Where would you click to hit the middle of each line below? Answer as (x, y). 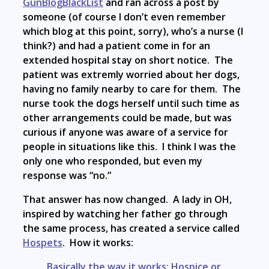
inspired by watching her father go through (125, 213)
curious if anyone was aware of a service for (125, 132)
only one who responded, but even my (113, 161)
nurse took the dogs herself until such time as (131, 103)
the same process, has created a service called (131, 228)
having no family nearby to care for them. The (132, 89)
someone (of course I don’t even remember (124, 17)
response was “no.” (67, 175)
